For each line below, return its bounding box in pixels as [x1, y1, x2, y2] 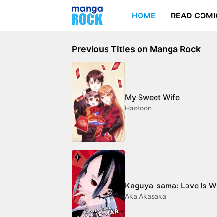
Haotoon [125, 103, 152, 112]
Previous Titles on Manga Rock [72, 44, 201, 54]
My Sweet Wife [125, 92, 180, 102]
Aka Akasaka [125, 191, 166, 200]
